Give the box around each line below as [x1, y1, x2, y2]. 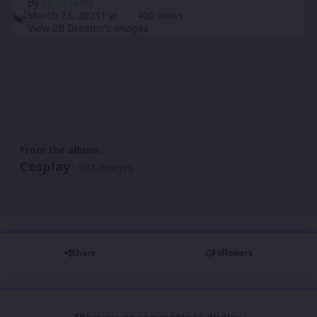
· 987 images [73, 160, 133, 174]
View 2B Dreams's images [28, 21, 149, 35]
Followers [212, 247, 253, 260]
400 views [137, 8, 183, 22]
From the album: [20, 142, 102, 156]
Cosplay [20, 157, 70, 175]
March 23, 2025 [28, 8, 101, 22]
